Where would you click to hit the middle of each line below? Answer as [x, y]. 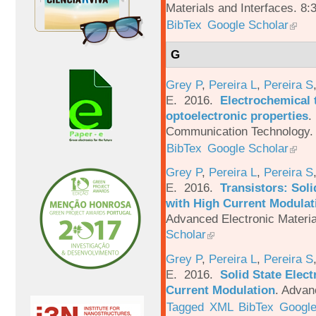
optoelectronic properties [237, 115]
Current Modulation [220, 290]
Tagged [186, 307]
